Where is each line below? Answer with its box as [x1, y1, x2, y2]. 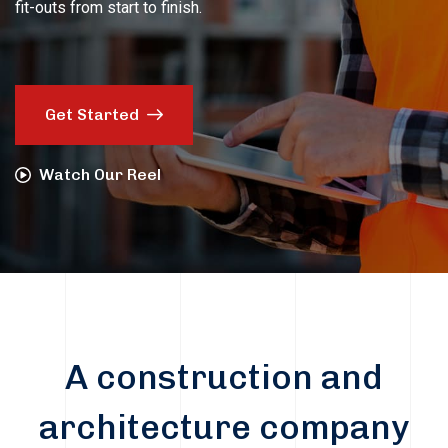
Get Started [45, 105, 139, 125]
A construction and [65, 356, 383, 398]
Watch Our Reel [39, 165, 161, 185]
